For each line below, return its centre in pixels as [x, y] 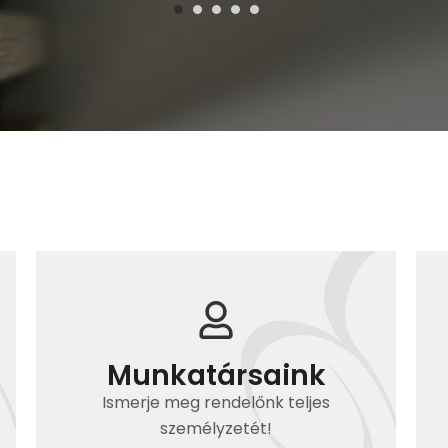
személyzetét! [216, 428]
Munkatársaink [216, 375]
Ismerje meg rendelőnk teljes [216, 402]
